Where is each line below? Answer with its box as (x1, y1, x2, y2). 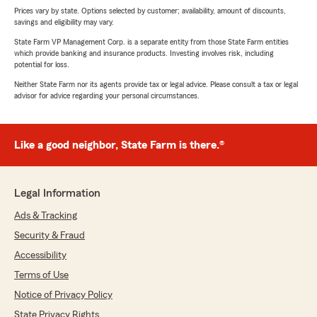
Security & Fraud (14, 231, 85, 241)
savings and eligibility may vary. (14, 18, 114, 27)
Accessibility (14, 250, 67, 261)
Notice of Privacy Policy (14, 290, 113, 301)
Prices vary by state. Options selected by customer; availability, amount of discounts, (14, 6, 286, 16)
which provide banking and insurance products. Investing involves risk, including (14, 49, 274, 58)
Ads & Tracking (14, 211, 77, 221)
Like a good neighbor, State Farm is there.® (14, 139, 224, 151)
